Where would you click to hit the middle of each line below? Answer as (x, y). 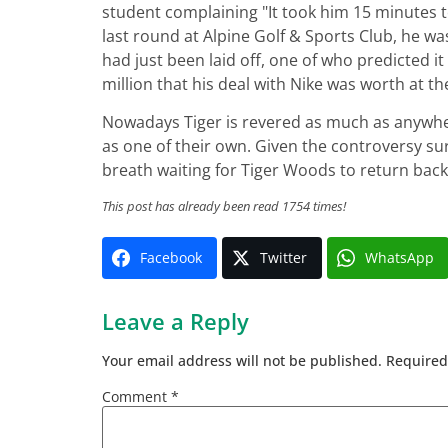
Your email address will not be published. (242, 360)
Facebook (171, 257)
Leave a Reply (175, 320)
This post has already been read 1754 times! (224, 205)
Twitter (283, 257)
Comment (136, 397)
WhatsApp (399, 257)
